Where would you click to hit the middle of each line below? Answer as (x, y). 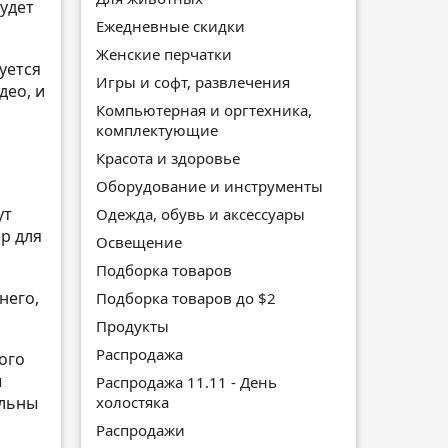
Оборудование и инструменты (209, 185)
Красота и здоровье (168, 157)
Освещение (139, 241)
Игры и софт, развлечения (193, 81)
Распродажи (140, 429)
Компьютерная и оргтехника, (204, 109)
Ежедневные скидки (170, 25)
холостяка (132, 401)
